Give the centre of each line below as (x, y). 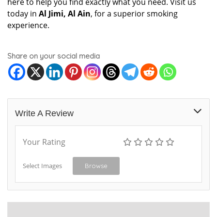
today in (23, 14)
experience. (28, 25)
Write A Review (44, 114)
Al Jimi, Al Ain (65, 14)
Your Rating (44, 142)
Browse (96, 166)
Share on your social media (54, 56)
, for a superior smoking (134, 14)
